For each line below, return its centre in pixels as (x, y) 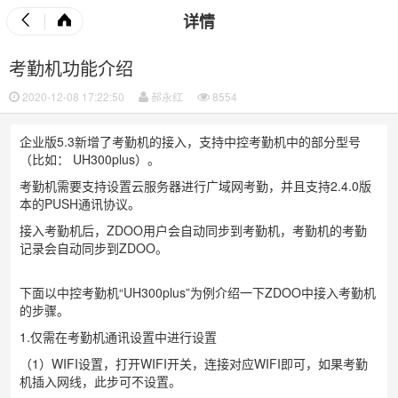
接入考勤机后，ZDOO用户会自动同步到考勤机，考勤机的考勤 (193, 230)
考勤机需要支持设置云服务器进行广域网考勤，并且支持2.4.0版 (195, 186)
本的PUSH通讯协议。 (80, 203)
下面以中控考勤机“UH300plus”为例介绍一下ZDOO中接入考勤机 (198, 292)
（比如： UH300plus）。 (90, 159)
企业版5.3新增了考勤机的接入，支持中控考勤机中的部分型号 (190, 141)
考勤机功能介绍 (71, 68)
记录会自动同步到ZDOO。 (94, 248)
